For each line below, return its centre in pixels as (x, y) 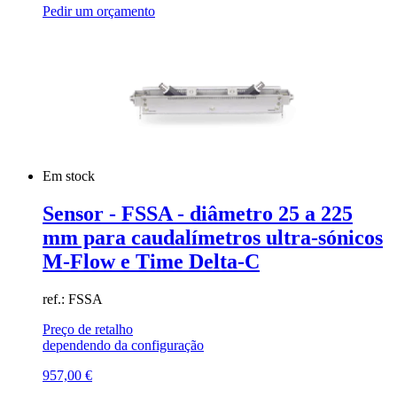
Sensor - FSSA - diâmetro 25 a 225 (198, 213)
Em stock (70, 176)
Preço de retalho (88, 329)
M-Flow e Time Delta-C (151, 261)
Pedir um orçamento (99, 11)
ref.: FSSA (73, 299)
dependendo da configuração (123, 345)
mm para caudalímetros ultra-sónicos (213, 237)
